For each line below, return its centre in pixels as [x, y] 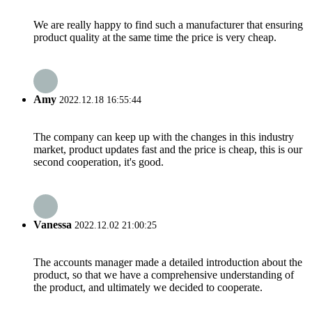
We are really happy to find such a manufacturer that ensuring [168, 24]
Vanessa [53, 224]
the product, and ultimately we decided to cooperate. [148, 287]
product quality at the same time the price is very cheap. [155, 37]
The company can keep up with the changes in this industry [164, 137]
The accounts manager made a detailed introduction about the [168, 262]
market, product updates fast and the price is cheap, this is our [168, 150]
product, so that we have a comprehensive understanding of [164, 274]
